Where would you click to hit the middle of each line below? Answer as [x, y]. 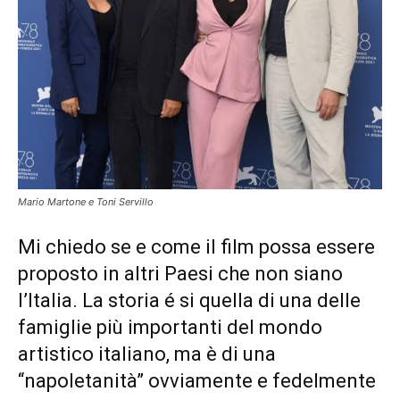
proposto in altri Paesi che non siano [180, 274]
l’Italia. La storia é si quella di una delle [189, 301]
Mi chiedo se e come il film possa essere [196, 247]
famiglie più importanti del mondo [170, 328]
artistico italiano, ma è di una [147, 354]
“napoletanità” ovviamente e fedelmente [197, 381]
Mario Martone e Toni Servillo [86, 202]
